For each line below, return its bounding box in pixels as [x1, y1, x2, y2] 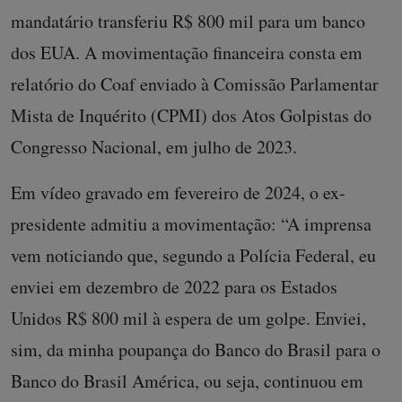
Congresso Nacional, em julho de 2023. [11, 135, 303, 159]
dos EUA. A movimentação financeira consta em [11, 40, 363, 65]
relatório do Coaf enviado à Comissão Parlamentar [11, 72, 379, 96]
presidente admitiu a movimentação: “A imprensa [11, 212, 371, 236]
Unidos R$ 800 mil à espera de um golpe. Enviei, [11, 306, 366, 330]
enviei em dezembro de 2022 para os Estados [11, 275, 337, 299]
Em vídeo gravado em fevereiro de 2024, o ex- [11, 180, 345, 205]
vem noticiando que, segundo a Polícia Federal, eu [11, 243, 376, 267]
